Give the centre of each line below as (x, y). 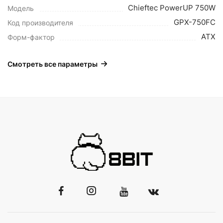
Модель (21, 8)
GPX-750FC (195, 22)
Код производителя (40, 23)
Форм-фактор (31, 37)
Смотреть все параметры (53, 64)
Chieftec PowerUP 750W (172, 8)
